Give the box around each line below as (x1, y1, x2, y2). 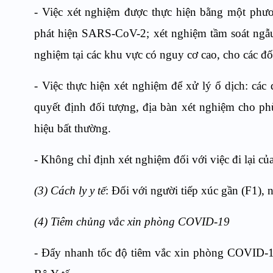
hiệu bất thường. (34, 122, 112, 135)
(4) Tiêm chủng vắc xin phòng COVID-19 (34, 215, 230, 229)
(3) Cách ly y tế (34, 184, 106, 197)
